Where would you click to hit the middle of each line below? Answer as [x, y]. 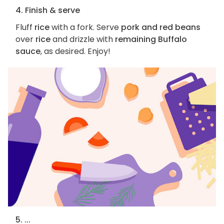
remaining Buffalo [151, 39]
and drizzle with [83, 39]
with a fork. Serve [85, 27]
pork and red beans [161, 27]
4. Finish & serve [48, 10]
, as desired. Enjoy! [75, 51]
